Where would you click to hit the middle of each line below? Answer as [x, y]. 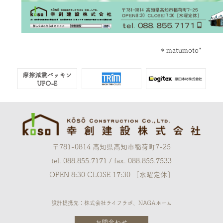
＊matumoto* [181, 51]
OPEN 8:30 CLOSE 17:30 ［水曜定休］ [111, 174]
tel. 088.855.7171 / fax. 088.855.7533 [111, 161]
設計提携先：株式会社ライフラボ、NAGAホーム [111, 203]
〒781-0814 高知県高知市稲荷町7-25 [111, 147]
